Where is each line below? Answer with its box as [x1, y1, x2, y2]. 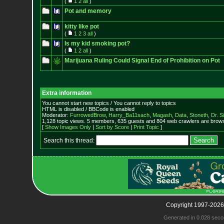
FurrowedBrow [69, 112, 105, 118]
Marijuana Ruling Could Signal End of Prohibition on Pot [64, 57, 220, 64]
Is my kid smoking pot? [64, 40, 130, 47]
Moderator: [41, 112, 70, 118]
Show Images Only [44, 124, 91, 130]
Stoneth [189, 112, 208, 118]
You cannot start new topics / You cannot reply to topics [41, 100, 176, 106]
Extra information [41, 89, 91, 96]
